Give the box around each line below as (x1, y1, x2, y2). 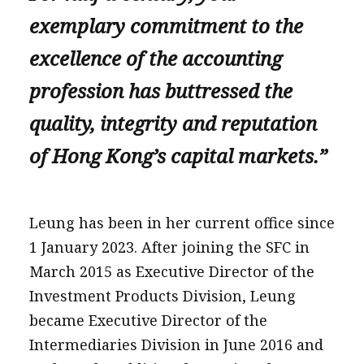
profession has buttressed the (28, 76, 292, 104)
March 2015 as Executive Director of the (28, 261, 314, 281)
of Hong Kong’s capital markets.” (28, 141, 327, 169)
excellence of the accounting (28, 44, 282, 71)
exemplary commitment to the (28, 11, 303, 39)
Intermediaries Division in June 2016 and (28, 334, 323, 354)
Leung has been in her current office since (28, 212, 335, 232)
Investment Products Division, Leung (28, 285, 296, 305)
